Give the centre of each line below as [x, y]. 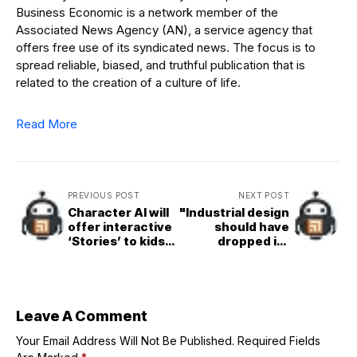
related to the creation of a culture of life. [128, 83]
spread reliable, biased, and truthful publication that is [161, 65]
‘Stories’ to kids [116, 241]
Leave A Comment [82, 316]
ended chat [103, 270]
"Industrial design [234, 213]
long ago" [260, 270]
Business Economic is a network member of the [147, 13]
